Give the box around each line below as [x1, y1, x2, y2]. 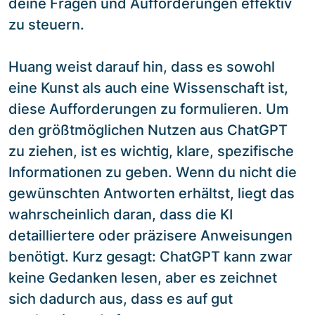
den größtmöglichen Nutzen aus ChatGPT [8, 121, 288, 139]
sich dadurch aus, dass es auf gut [8, 290, 233, 307]
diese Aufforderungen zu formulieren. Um [8, 100, 289, 117]
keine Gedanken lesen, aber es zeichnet [8, 269, 277, 286]
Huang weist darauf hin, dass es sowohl [8, 58, 275, 75]
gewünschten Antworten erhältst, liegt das [8, 184, 295, 202]
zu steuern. [8, 15, 84, 33]
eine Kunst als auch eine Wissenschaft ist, [8, 79, 288, 96]
